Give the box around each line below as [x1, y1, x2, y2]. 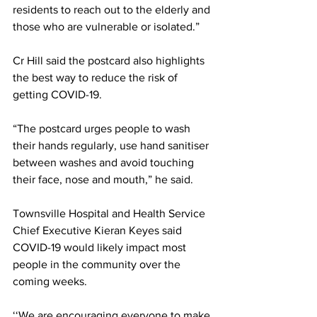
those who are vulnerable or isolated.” [13, 20, 200, 33]
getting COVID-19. [13, 88, 102, 100]
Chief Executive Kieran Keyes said [13, 224, 185, 236]
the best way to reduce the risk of [13, 71, 180, 83]
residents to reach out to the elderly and [13, 3, 213, 16]
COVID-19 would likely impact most [13, 241, 189, 253]
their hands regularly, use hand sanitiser [13, 139, 212, 151]
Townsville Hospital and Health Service [13, 207, 208, 219]
